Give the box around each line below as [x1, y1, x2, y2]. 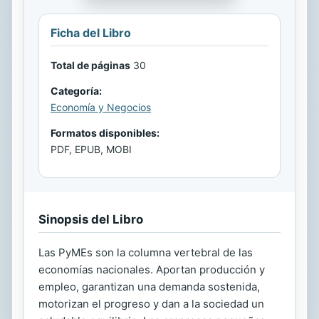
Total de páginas [51, 59, 130, 71]
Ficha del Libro [51, 26, 131, 40]
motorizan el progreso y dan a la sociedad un [38, 297, 264, 310]
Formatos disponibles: [51, 127, 159, 139]
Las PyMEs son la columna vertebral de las [38, 246, 253, 259]
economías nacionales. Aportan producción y [38, 263, 265, 276]
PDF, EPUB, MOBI [51, 143, 132, 155]
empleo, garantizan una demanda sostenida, [38, 280, 260, 293]
